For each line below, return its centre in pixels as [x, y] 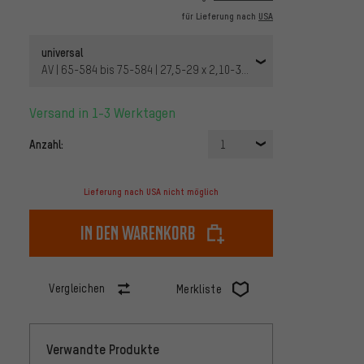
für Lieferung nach [220, 17]
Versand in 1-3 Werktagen [106, 113]
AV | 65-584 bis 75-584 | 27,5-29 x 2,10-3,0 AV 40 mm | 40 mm [190, 70]
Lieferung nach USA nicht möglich [151, 192]
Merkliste [199, 289]
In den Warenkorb [138, 233]
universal [62, 52]
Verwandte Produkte [103, 349]
